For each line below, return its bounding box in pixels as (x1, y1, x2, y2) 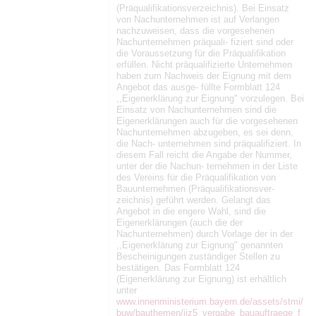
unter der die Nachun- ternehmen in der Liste (116, 160, 298, 171)
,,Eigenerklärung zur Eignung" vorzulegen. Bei (116, 92, 304, 104)
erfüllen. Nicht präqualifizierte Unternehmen (116, 59, 292, 70)
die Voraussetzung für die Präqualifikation (116, 47, 286, 59)
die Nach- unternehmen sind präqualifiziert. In (116, 138, 301, 149)
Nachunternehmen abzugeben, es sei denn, (116, 126, 293, 138)
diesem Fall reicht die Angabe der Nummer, (116, 149, 292, 160)
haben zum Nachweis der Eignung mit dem (116, 70, 291, 81)
